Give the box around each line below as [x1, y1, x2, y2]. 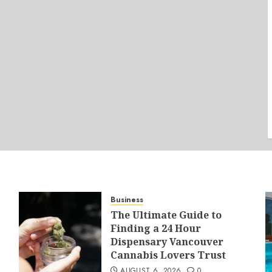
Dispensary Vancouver [110, 235, 223, 248]
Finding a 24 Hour [110, 222, 201, 235]
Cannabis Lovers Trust [110, 248, 226, 262]
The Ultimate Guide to [110, 208, 222, 222]
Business [110, 194, 143, 205]
